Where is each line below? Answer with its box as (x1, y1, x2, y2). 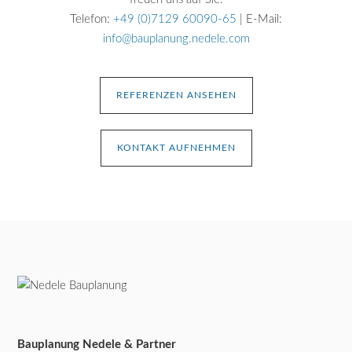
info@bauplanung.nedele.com (102, 33, 250, 45)
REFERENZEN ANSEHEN (115, 90, 236, 100)
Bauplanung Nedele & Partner (17, 339, 177, 350)
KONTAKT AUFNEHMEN (116, 143, 236, 152)
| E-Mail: (236, 13, 282, 25)
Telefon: (70, 13, 113, 25)
